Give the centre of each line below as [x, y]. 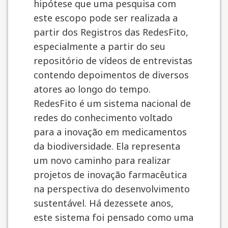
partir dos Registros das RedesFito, [111, 32]
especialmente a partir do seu [99, 46]
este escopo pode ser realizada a [106, 18]
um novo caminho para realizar [102, 160]
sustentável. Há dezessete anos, [104, 203]
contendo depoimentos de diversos [111, 75]
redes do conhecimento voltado [103, 118]
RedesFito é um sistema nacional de [112, 103]
